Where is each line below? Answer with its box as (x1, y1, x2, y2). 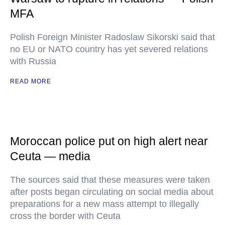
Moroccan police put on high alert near (10, 135, 208, 148)
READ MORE (10, 78, 51, 85)
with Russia (10, 56, 56, 66)
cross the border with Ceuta (10, 211, 121, 221)
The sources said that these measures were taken (10, 175, 210, 185)
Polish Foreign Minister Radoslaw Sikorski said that (10, 32, 215, 42)
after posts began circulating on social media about (10, 187, 213, 197)
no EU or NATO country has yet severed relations (10, 44, 208, 54)
